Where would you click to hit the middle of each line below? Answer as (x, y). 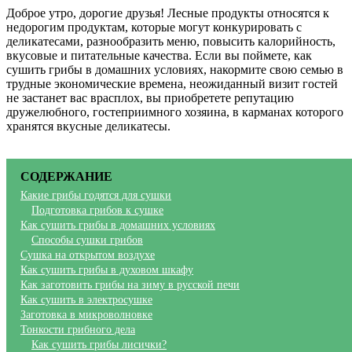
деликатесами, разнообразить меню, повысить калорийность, (171, 42)
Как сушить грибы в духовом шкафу (107, 270)
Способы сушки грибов (87, 240)
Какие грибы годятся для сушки (96, 195)
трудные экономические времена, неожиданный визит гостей (172, 84)
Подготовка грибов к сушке (97, 210)
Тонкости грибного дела (78, 330)
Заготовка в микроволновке (86, 315)
